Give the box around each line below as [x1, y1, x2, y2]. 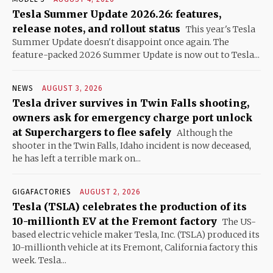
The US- [221, 216, 256, 227]
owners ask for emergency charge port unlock [12, 111, 252, 124]
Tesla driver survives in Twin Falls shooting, [12, 96, 249, 109]
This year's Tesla [184, 23, 255, 35]
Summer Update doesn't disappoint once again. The [12, 36, 229, 48]
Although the [175, 127, 233, 138]
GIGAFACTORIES [12, 187, 71, 196]
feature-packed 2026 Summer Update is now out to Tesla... [12, 49, 260, 60]
